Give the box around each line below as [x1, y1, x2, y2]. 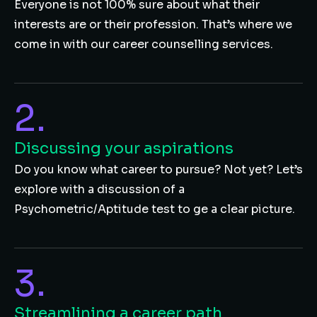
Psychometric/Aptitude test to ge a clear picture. [14, 202, 295, 217]
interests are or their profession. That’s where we [14, 17, 292, 32]
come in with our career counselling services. [14, 37, 273, 52]
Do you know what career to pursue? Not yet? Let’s [14, 162, 303, 177]
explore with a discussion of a [14, 182, 185, 197]
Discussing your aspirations [14, 139, 234, 158]
